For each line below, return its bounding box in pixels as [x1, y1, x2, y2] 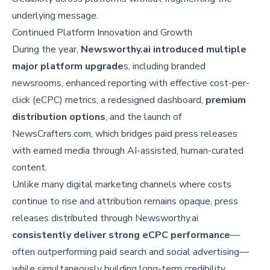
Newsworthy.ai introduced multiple [81, 43, 246, 57]
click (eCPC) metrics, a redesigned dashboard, [12, 93, 206, 107]
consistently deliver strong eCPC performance [12, 228, 230, 242]
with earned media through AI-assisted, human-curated [12, 144, 243, 158]
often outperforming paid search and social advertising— [12, 245, 249, 259]
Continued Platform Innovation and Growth [12, 26, 192, 40]
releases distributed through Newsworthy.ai [12, 212, 198, 225]
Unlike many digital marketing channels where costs [12, 178, 231, 192]
